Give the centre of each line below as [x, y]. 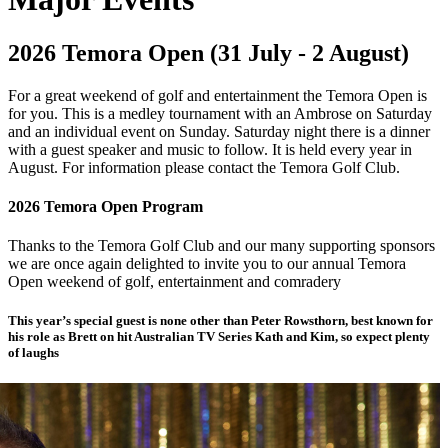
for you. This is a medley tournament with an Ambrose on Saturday [220, 113]
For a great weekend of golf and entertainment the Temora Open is [217, 95]
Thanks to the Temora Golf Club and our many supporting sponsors [221, 246]
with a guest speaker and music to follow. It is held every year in [210, 149]
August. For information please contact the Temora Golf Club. [204, 167]
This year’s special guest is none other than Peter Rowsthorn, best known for [220, 321]
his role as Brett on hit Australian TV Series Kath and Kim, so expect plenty [219, 337]
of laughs [33, 353]
